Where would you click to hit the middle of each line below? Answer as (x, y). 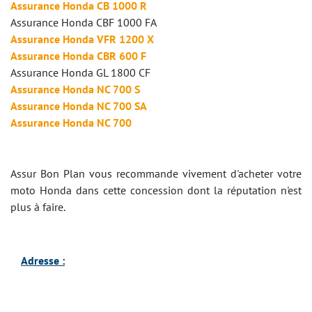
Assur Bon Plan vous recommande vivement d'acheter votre (156, 173)
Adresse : (43, 260)
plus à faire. (38, 207)
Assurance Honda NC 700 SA (79, 106)
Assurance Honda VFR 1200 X (82, 39)
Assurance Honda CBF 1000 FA (84, 22)
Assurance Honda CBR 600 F (78, 56)
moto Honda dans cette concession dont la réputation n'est (156, 190)
